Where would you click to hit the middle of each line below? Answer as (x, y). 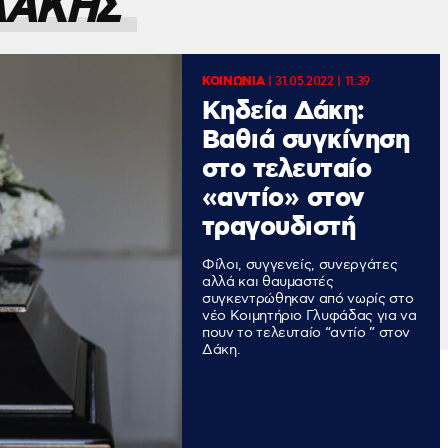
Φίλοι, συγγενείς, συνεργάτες (300, 265)
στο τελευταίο (287, 170)
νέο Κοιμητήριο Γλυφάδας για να (309, 316)
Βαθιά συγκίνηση (306, 141)
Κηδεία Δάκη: (283, 112)
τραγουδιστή (279, 228)
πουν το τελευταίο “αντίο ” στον (306, 333)
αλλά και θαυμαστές (268, 282)
